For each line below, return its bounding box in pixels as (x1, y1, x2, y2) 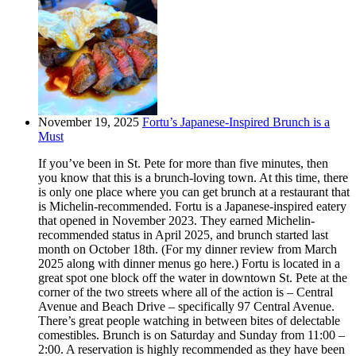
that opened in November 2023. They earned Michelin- (38, 214, 315, 228)
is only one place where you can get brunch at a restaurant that (38, 185, 350, 199)
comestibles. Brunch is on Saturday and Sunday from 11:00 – (38, 328, 345, 342)
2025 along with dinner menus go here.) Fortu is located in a (38, 257, 340, 271)
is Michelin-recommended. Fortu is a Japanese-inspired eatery (38, 199, 346, 214)
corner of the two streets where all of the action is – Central (38, 285, 333, 300)
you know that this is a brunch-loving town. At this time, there (38, 171, 348, 185)
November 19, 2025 (38, 115, 139, 130)
